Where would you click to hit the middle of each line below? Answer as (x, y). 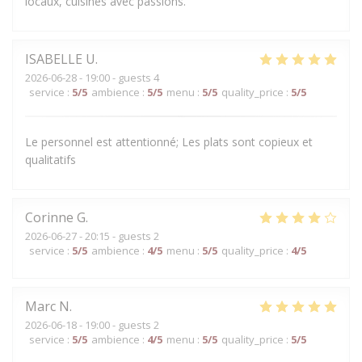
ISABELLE (54, 59)
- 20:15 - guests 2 (118, 236)
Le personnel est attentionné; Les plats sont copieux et (169, 141)
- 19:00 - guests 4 (118, 77)
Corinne (49, 217)
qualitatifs (51, 159)
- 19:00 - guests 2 (118, 324)
